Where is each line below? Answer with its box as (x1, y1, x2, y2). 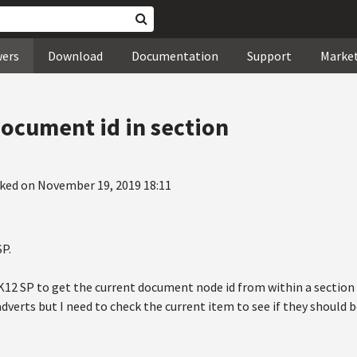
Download (48, 48, 103, 64)
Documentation (131, 48, 218, 64)
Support (247, 48, 292, 64)
